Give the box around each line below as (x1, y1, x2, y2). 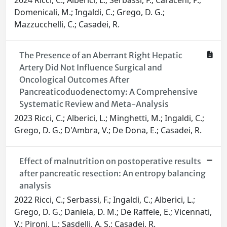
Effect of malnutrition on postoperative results (19, 156, 201, 167)
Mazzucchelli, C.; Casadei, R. (14, 19, 120, 30)
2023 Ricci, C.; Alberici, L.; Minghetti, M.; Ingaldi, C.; (14, 112, 204, 124)
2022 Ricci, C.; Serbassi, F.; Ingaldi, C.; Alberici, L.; (14, 194, 195, 206)
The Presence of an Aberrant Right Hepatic (19, 50, 182, 61)
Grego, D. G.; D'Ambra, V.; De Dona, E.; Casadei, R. (14, 125, 202, 136)
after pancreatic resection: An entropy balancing (19, 168, 206, 179)
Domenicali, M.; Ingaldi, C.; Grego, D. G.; (14, 7, 165, 18)
